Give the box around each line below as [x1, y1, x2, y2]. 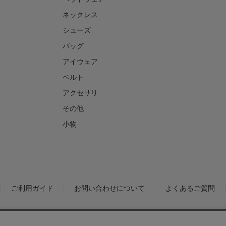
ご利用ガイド [11, 183, 53, 192]
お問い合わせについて [74, 183, 145, 192]
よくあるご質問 [165, 183, 215, 192]
